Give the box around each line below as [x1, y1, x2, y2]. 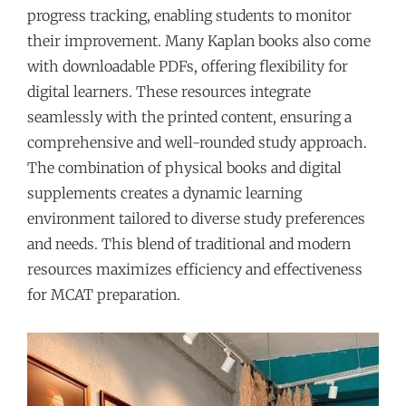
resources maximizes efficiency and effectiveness [27, 259, 362, 278]
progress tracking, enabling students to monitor [27, 5, 352, 24]
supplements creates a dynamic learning [27, 183, 302, 202]
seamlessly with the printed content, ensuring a [27, 107, 352, 126]
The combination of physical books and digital [27, 158, 342, 177]
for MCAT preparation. [27, 285, 180, 304]
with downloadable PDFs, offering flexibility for [27, 56, 348, 75]
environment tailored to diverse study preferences [27, 208, 365, 227]
